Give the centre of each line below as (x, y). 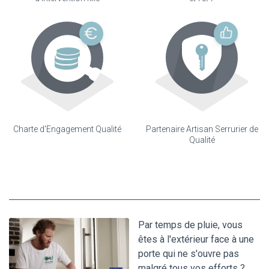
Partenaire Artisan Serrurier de (202, 129)
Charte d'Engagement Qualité (67, 129)
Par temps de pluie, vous (190, 225)
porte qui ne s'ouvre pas (189, 254)
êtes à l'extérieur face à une (196, 240)
